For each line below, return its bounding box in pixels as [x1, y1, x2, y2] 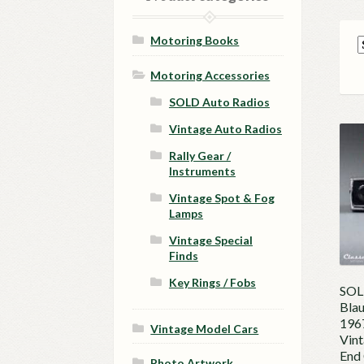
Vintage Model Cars [150, 321, 259, 336]
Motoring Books [150, 33, 240, 48]
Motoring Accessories [150, 67, 271, 82]
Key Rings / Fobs [168, 275, 256, 289]
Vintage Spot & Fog [168, 190, 275, 205]
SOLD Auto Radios [168, 94, 270, 109]
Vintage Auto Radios [168, 121, 282, 136]
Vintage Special [168, 232, 253, 247]
